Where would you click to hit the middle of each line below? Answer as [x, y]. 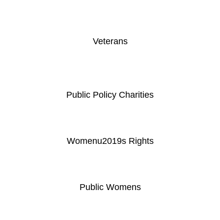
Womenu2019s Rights [110, 141]
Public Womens [110, 187]
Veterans [110, 41]
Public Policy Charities [110, 95]
